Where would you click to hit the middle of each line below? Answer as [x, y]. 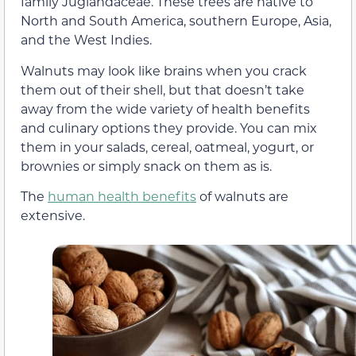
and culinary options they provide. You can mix [169, 127]
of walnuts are [242, 195]
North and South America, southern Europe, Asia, [176, 21]
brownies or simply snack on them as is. [146, 165]
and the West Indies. [86, 40]
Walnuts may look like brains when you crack [164, 70]
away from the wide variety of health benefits [165, 108]
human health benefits [122, 195]
